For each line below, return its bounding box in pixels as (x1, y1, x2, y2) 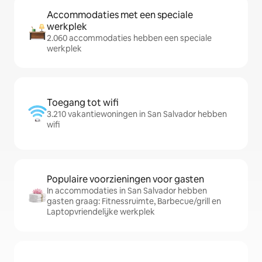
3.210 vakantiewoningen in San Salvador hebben (47, 109, 227, 119)
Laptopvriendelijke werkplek (47, 206, 155, 217)
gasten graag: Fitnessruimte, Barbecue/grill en (47, 196, 221, 206)
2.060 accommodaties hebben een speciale (47, 33, 212, 43)
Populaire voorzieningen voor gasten (47, 173, 204, 185)
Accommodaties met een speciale (47, 9, 193, 21)
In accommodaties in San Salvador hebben (47, 185, 207, 196)
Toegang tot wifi (47, 96, 119, 109)
